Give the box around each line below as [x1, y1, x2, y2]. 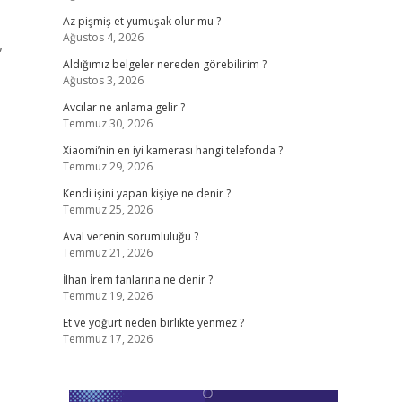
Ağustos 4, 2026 [62, 30, 144, 45]
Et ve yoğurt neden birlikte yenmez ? [62, 315, 244, 330]
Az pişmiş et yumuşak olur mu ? [62, 13, 221, 29]
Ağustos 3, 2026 [62, 73, 144, 88]
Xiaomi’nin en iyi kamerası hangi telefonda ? [62, 143, 283, 158]
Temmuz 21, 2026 [62, 245, 153, 260]
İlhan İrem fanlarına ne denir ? [62, 272, 213, 287]
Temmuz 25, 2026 [62, 202, 153, 217]
